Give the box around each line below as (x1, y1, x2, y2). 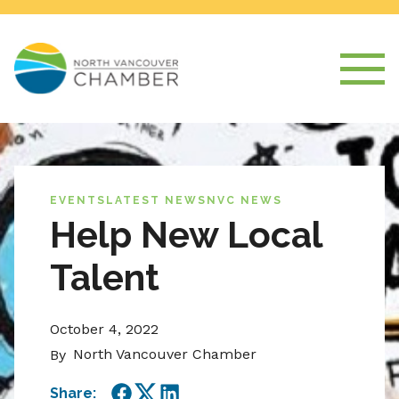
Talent (50, 256, 159, 300)
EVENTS (50, 194, 106, 208)
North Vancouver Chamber (73, 346, 256, 363)
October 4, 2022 (50, 321, 159, 338)
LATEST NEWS (106, 194, 207, 208)
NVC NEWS (207, 194, 282, 208)
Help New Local (50, 214, 322, 257)
